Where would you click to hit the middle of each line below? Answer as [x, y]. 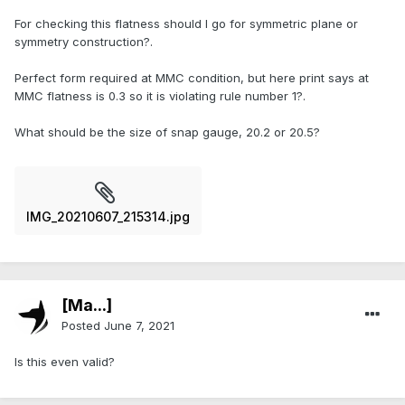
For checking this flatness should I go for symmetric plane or [186, 24]
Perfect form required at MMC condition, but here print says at [192, 78]
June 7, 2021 [139, 326]
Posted [83, 326]
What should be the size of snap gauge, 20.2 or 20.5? [167, 132]
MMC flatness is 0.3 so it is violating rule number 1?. [160, 96]
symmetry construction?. [84, 42]
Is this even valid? [65, 362]
